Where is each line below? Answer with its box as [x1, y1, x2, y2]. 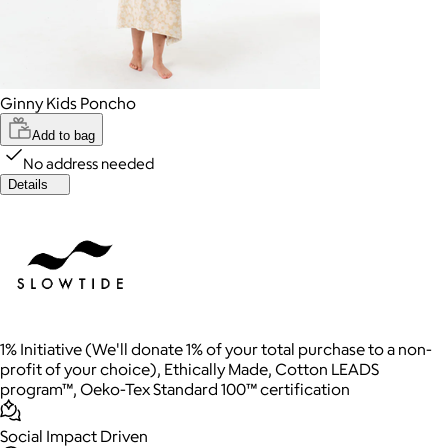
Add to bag [32, 127, 95, 143]
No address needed [23, 153, 154, 173]
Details [8, 176, 48, 192]
